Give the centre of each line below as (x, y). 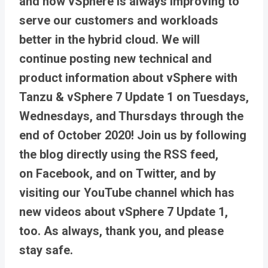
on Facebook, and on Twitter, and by (118, 174)
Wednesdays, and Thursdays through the (131, 116)
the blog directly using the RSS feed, (119, 155)
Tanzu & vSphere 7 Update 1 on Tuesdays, (134, 97)
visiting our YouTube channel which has (127, 193)
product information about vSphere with (128, 78)
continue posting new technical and (115, 59)
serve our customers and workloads (119, 21)
